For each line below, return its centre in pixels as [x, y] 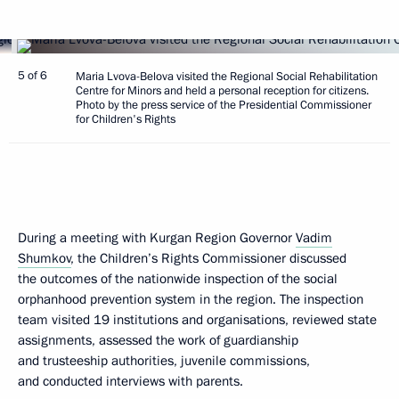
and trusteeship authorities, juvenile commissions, [164, 361]
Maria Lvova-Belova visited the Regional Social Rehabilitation [227, 77]
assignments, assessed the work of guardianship [158, 340]
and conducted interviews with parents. [130, 381]
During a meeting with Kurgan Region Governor [157, 238]
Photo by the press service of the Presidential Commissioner [224, 105]
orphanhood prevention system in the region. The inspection [191, 299]
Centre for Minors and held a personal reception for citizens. [222, 91]
